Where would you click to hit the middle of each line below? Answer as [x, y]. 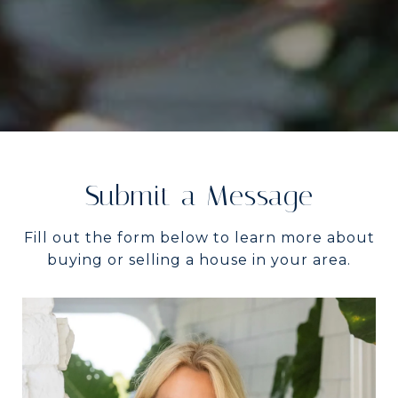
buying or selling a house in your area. [199, 260]
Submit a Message [199, 195]
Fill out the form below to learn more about [199, 238]
